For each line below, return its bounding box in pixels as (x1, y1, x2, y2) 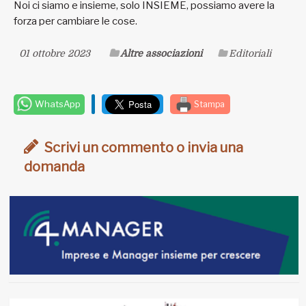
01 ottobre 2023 (19, 48, 90, 59)
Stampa (192, 98, 225, 109)
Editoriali (229, 48, 271, 59)
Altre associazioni (120, 48, 202, 59)
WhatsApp (33, 98, 81, 110)
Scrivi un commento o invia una (42, 139, 243, 156)
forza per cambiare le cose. (14, 15, 137, 28)
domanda (24, 158, 85, 176)
